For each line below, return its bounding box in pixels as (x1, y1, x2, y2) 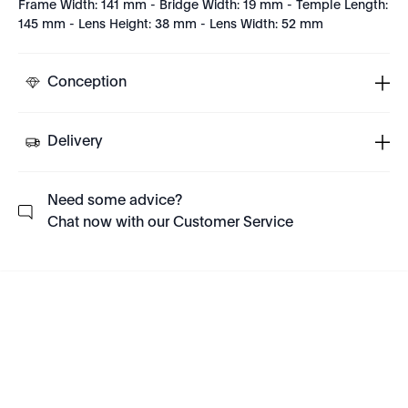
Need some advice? (47, 194, 182, 209)
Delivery (47, 135, 103, 149)
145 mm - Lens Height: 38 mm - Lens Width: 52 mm (18, 18, 323, 31)
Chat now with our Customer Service (47, 216, 293, 230)
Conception (47, 76, 127, 90)
